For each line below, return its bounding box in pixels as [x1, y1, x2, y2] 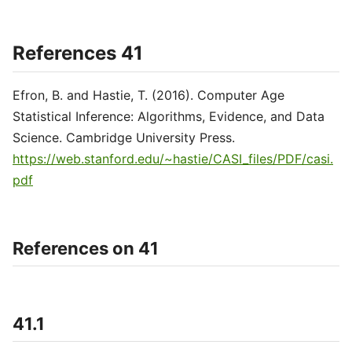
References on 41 [13, 238, 159, 258]
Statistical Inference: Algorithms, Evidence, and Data [13, 108, 324, 124]
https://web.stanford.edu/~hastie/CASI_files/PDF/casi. [13, 151, 333, 167]
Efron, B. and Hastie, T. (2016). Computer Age [13, 87, 284, 103]
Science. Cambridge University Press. [13, 130, 235, 145]
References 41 [13, 42, 143, 64]
